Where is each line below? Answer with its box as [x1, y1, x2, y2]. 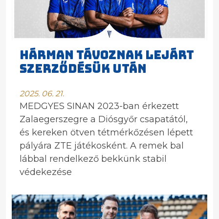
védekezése [20, 167, 72, 177]
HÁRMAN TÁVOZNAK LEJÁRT [20, 47, 194, 63]
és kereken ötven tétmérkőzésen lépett [20, 127, 193, 138]
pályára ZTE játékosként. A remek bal [20, 140, 184, 151]
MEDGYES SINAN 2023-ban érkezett [20, 101, 179, 111]
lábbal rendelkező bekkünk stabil [20, 153, 167, 164]
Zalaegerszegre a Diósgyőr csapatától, [20, 114, 188, 125]
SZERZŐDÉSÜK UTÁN [20, 61, 147, 76]
